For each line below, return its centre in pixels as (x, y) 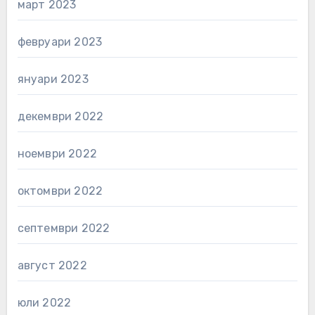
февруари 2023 (60, 41)
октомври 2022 (60, 191)
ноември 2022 (57, 153)
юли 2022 (44, 302)
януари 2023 (53, 79)
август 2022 (52, 265)
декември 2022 (60, 116)
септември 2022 (64, 228)
